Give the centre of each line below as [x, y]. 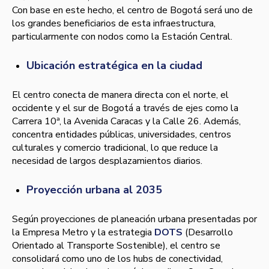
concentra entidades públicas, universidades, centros [122, 135]
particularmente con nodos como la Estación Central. [122, 37]
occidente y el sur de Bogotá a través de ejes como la [125, 108]
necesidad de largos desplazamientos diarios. [107, 161]
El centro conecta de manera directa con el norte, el [120, 95]
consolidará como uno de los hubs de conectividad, [117, 259]
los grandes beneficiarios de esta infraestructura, [114, 24]
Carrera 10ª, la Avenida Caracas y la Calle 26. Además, [126, 122]
